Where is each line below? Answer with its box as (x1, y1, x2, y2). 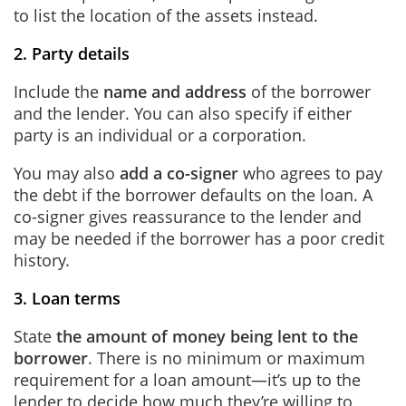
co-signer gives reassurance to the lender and (14, 206, 362, 227)
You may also (14, 162, 120, 184)
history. (14, 249, 74, 271)
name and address (103, 81, 246, 102)
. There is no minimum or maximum (88, 347, 365, 369)
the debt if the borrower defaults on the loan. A (14, 184, 372, 206)
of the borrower (246, 81, 371, 102)
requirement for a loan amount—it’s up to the (14, 369, 361, 391)
